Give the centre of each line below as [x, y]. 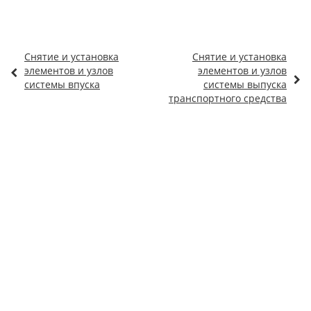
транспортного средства [228, 98]
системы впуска [62, 84]
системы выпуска [245, 84]
